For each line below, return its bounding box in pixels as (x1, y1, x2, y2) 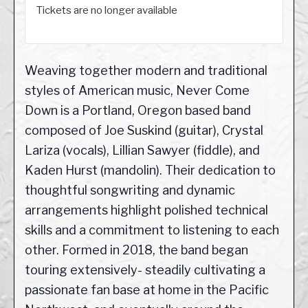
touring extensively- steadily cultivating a (25, 263, 265, 278)
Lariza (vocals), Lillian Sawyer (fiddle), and (25, 143, 260, 158)
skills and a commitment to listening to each (25, 223, 279, 238)
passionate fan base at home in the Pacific (25, 283, 269, 298)
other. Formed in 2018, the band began (25, 243, 248, 258)
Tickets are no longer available (36, 4, 177, 17)
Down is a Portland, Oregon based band (25, 103, 251, 118)
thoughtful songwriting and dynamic (25, 183, 235, 198)
